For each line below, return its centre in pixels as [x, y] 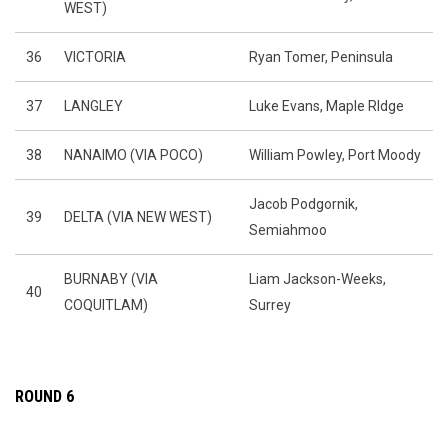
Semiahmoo [288, 230]
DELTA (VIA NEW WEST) [138, 217]
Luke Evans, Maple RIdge [328, 106]
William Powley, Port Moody [335, 155]
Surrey [270, 305]
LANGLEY [93, 106]
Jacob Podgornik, [303, 204]
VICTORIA [95, 57]
